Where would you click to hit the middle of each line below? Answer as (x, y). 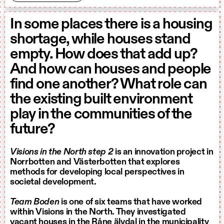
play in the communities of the (101, 114)
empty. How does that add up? (104, 54)
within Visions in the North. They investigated (98, 212)
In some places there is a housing (111, 24)
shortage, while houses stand (100, 39)
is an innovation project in (163, 152)
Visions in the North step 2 (62, 152)
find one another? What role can (108, 84)
